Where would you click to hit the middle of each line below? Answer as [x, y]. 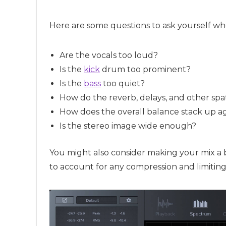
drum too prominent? [145, 69]
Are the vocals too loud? [109, 55]
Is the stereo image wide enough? [128, 126]
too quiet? [123, 83]
